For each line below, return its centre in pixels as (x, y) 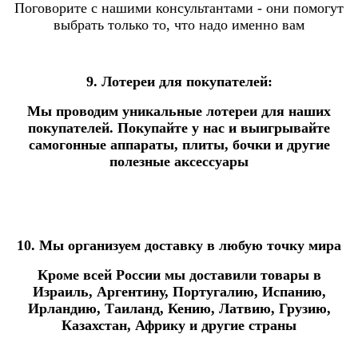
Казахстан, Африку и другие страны (179, 325)
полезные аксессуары (179, 161)
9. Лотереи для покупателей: (179, 81)
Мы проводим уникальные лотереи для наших (179, 111)
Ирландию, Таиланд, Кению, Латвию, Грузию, (179, 308)
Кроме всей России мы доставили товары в (179, 274)
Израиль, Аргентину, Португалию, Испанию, (179, 291)
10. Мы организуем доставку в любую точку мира (179, 245)
